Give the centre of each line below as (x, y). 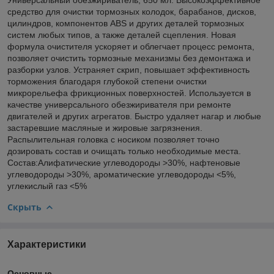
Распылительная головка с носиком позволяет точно (113, 139)
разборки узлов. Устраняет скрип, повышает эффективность (128, 69)
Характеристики (47, 244)
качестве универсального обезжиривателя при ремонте (119, 104)
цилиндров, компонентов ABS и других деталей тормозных (126, 23)
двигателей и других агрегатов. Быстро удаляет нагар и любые (134, 116)
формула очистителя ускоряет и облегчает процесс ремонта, (131, 46)
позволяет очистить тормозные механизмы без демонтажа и (129, 58)
